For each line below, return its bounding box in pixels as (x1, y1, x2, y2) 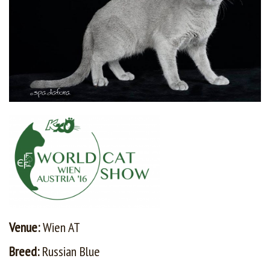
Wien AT (43, 218, 80, 236)
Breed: (9, 242, 42, 260)
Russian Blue (42, 242, 100, 260)
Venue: (9, 218, 43, 236)
